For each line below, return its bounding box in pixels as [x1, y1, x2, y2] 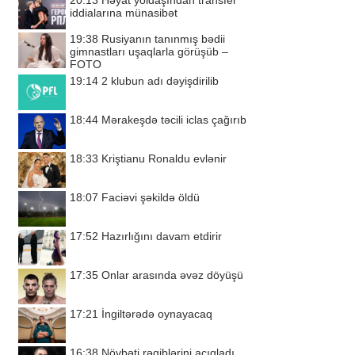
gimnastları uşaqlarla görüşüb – [70, 45, 228, 58]
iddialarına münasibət [70, 6, 177, 19]
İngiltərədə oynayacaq [101, 307, 212, 320]
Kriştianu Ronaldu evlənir [101, 152, 227, 165]
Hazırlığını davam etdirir [101, 230, 222, 242]
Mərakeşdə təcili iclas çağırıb [101, 113, 246, 126]
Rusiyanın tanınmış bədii [101, 32, 225, 45]
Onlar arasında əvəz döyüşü [101, 269, 243, 281]
